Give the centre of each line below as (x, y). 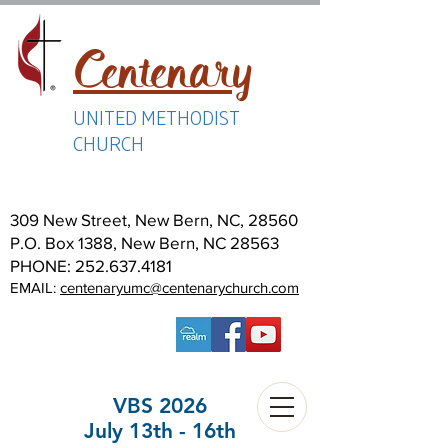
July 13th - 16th (160, 430)
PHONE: (42, 265)
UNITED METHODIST (156, 117)
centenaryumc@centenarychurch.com (179, 287)
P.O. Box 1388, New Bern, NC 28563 (144, 242)
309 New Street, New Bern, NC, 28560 (156, 219)
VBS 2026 (160, 405)
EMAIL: (35, 287)
